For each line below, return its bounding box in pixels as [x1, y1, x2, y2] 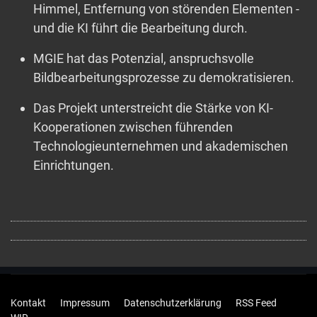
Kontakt [11, 297, 46, 309]
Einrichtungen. [33, 158, 114, 173]
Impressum [60, 297, 110, 309]
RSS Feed [236, 297, 277, 309]
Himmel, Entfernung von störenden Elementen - [33, 1, 299, 17]
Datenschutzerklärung [124, 297, 221, 309]
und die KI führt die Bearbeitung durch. [33, 21, 248, 36]
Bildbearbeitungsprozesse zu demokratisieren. [33, 70, 294, 86]
